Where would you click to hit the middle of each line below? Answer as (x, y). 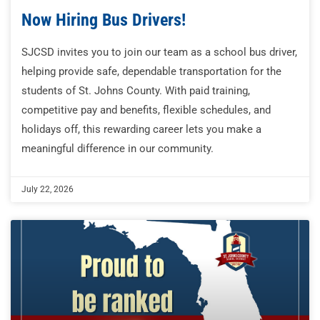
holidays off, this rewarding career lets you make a (141, 130)
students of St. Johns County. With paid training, (136, 91)
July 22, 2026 (47, 190)
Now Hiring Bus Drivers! (104, 20)
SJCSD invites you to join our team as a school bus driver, (159, 52)
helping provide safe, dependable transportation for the (151, 72)
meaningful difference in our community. (117, 149)
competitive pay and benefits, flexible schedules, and (146, 110)
